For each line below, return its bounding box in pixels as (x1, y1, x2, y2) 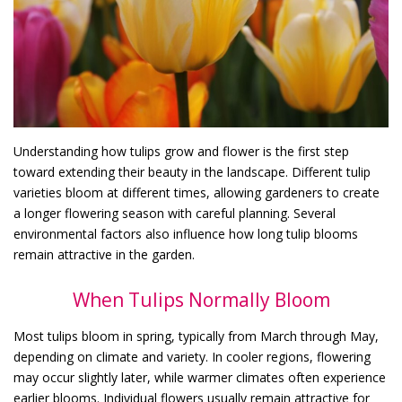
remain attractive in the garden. (13, 245, 195, 263)
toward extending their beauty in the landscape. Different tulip (13, 162, 371, 180)
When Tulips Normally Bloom (72, 286, 330, 312)
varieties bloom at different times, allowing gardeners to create (13, 183, 380, 201)
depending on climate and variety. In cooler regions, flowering (13, 347, 371, 365)
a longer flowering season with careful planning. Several (13, 204, 336, 222)
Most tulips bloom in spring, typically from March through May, (13, 327, 379, 345)
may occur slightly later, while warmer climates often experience (13, 368, 386, 386)
